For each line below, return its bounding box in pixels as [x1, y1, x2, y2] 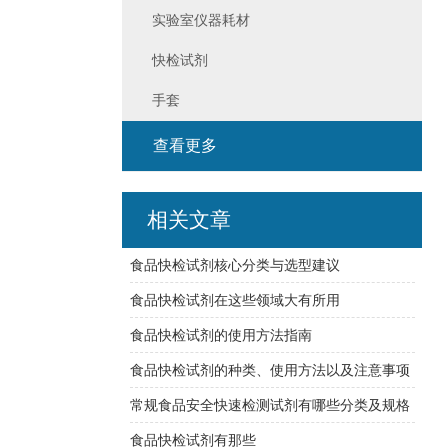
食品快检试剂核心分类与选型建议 [129, 257, 340, 273]
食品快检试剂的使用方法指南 [129, 327, 312, 343]
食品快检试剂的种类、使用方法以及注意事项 [129, 362, 410, 378]
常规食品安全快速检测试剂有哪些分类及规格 [129, 397, 410, 413]
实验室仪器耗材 [152, 12, 250, 28]
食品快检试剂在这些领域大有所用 [129, 292, 340, 308]
